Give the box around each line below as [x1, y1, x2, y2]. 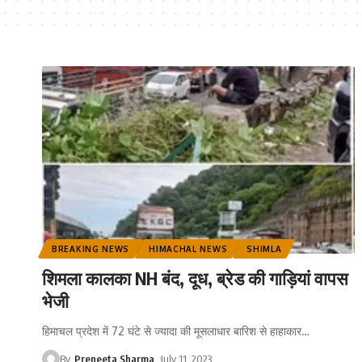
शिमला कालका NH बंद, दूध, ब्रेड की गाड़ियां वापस [42, 267, 348, 290]
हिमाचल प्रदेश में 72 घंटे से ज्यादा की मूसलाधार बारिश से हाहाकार [42, 324, 301, 339]
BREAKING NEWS [52, 244, 130, 255]
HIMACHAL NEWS [149, 244, 228, 255]
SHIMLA [246, 244, 282, 255]
